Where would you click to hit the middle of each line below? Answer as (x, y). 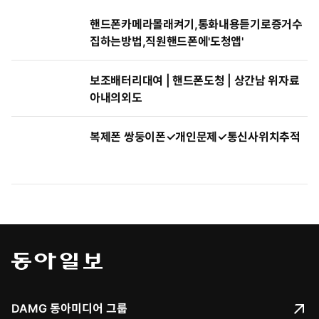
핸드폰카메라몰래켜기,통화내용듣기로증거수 (196, 24)
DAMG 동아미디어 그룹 (69, 308)
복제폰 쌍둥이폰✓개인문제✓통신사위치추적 (195, 136)
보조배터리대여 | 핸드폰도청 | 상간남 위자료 (195, 80)
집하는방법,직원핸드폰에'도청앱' (167, 41)
